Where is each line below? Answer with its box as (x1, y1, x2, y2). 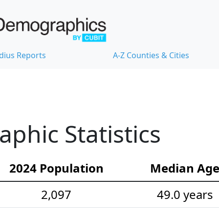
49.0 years (156, 186, 213, 203)
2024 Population (9, 160, 104, 176)
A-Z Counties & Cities (113, 50, 189, 61)
